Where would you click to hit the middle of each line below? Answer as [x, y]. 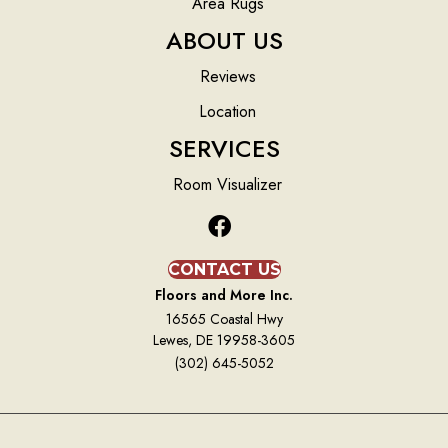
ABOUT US [224, 41]
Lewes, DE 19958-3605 [224, 340]
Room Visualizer [227, 185]
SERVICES [224, 149]
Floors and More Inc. [224, 295]
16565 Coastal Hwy [224, 319]
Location [227, 112]
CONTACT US [224, 270]
